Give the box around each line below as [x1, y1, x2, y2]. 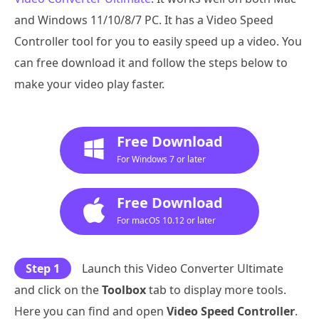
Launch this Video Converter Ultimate [82, 260, 283, 276]
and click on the [14, 281, 102, 298]
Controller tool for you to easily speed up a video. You [14, 33, 302, 49]
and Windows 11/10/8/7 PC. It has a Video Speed [14, 11, 273, 28]
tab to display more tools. [146, 281, 286, 298]
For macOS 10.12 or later [117, 214, 216, 226]
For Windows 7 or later [117, 152, 206, 165]
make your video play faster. [14, 75, 164, 92]
